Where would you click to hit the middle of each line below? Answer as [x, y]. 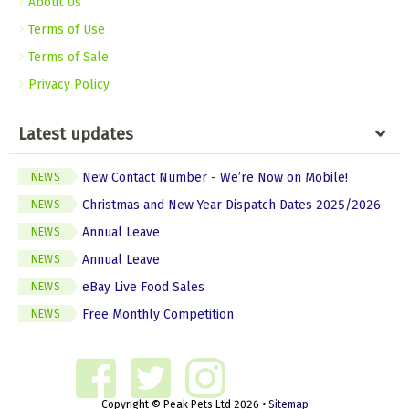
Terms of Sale [67, 57]
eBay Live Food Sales [143, 287]
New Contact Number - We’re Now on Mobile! [215, 178]
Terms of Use [65, 30]
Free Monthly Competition [158, 315]
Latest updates [76, 134]
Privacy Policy [67, 84]
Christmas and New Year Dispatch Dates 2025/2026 [231, 205]
